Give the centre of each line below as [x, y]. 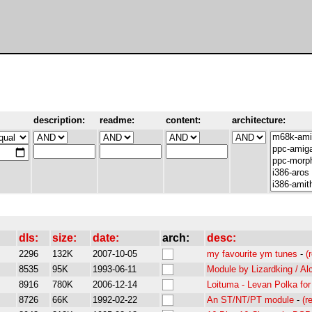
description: [59, 120]
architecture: [259, 120]
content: [183, 120]
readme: [117, 120]
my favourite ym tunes [252, 254]
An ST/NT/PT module [250, 300]
